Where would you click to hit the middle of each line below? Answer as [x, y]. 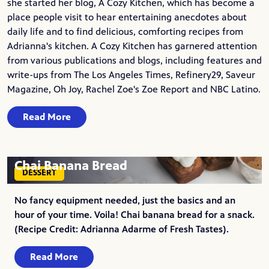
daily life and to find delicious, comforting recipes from [125, 31]
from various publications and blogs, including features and [134, 60]
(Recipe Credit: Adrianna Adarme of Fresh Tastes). [122, 229]
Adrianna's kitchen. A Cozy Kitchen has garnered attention [132, 46]
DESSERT [40, 173]
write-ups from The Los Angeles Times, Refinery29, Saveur [131, 74]
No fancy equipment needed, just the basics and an [125, 200]
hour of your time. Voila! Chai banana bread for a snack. [134, 214]
